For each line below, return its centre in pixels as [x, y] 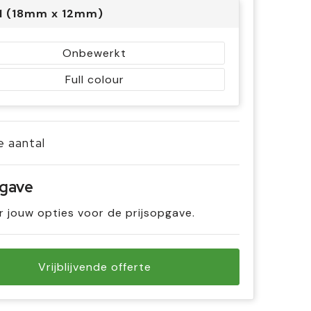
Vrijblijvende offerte [94, 267]
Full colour [94, 79]
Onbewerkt [94, 53]
